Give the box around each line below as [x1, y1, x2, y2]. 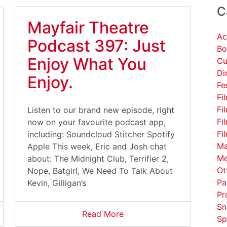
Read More [82, 209, 124, 219]
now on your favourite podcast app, [27, 117, 166, 127]
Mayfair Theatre [27, 18, 149, 37]
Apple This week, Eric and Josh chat [27, 141, 167, 152]
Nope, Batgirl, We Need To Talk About [27, 166, 173, 176]
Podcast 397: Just [27, 36, 166, 56]
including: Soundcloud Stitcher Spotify [27, 129, 175, 139]
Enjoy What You [27, 54, 146, 74]
